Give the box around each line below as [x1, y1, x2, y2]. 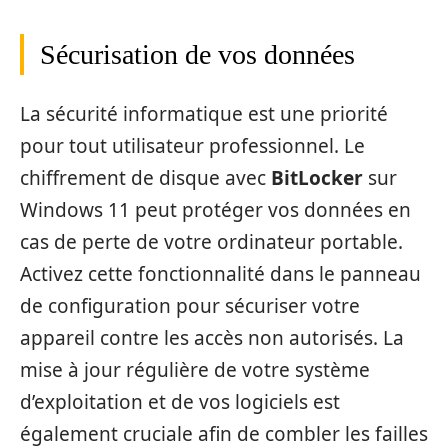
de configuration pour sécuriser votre [20, 292, 360, 319]
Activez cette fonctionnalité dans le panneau [20, 260, 421, 287]
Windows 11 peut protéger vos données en [20, 196, 411, 223]
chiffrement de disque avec [20, 164, 271, 191]
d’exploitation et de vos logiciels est [20, 388, 340, 415]
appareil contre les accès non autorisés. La [20, 324, 404, 351]
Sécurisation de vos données [40, 39, 355, 71]
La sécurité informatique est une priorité [20, 100, 388, 127]
